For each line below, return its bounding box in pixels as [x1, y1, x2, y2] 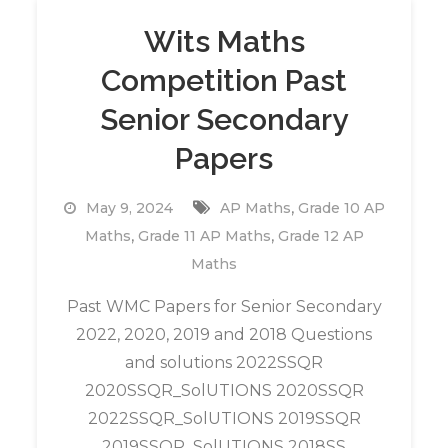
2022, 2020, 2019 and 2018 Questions [76, 325, 372, 344]
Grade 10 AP [297, 199, 385, 217]
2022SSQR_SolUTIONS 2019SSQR [87, 409, 361, 428]
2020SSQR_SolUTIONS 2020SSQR [84, 381, 364, 400]
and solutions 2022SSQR [125, 353, 323, 372]
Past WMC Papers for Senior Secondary [66, 297, 382, 316]
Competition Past [101, 63, 347, 98]
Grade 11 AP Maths [137, 227, 271, 245]
